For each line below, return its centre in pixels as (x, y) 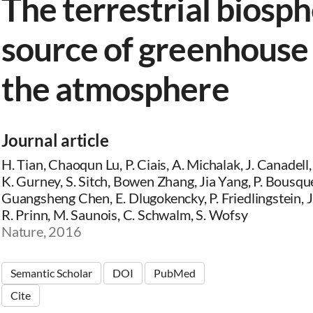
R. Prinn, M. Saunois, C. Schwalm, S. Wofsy (125, 214)
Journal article (55, 140)
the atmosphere (115, 88)
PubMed (175, 273)
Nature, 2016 (42, 231)
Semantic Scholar (51, 273)
